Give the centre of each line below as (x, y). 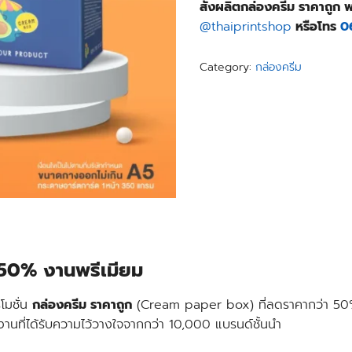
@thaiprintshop (246, 27)
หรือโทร (316, 27)
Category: (227, 67)
